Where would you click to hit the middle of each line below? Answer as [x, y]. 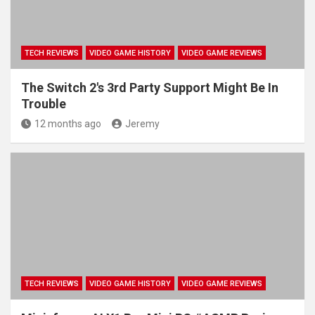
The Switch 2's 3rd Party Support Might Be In [150, 87]
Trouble [44, 103]
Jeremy [142, 123]
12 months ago [68, 123]
